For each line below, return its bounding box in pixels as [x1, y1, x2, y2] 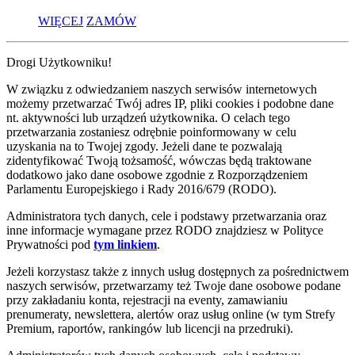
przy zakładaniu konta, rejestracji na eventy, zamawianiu [6, 292, 288, 307]
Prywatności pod [6, 237, 94, 251]
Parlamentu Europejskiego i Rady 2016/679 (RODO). [6, 181, 277, 196]
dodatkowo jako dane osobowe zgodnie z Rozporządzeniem [6, 167, 307, 181]
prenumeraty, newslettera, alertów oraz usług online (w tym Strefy [6, 307, 335, 321]
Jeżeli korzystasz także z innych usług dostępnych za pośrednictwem [6, 264, 349, 278]
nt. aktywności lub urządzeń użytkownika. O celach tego [6, 110, 290, 124]
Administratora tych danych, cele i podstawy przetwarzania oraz [6, 208, 326, 223]
